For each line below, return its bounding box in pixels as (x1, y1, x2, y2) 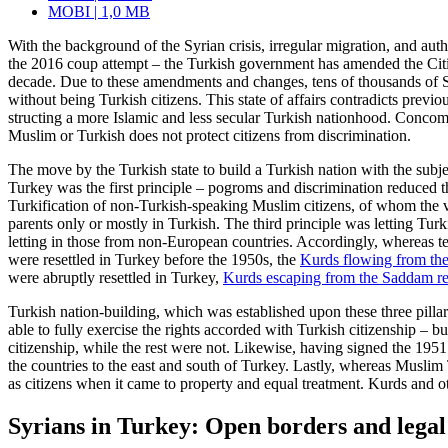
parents (8, 215, 53, 233)
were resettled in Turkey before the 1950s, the (8, 251, 300, 269)
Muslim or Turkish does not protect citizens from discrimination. (8, 127, 411, 145)
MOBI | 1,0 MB (48, 3, 150, 21)
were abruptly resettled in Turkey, (8, 269, 223, 287)
